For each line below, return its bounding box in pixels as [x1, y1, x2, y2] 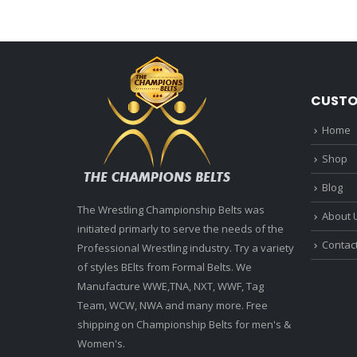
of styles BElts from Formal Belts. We [77, 260, 252, 275]
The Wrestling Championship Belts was [77, 202, 265, 218]
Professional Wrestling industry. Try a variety [77, 241, 294, 256]
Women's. [77, 336, 125, 351]
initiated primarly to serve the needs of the [77, 222, 284, 237]
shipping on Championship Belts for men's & [77, 317, 291, 332]
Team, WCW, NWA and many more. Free [77, 298, 268, 313]
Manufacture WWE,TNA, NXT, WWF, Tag [77, 279, 264, 294]
